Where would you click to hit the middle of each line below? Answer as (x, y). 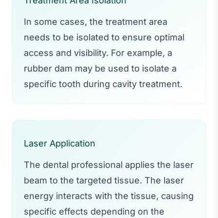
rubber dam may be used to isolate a (100, 68)
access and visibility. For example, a (98, 53)
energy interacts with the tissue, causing (109, 196)
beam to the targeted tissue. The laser (104, 180)
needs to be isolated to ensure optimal (104, 37)
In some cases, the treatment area (96, 21)
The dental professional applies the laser (109, 164)
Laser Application (60, 143)
